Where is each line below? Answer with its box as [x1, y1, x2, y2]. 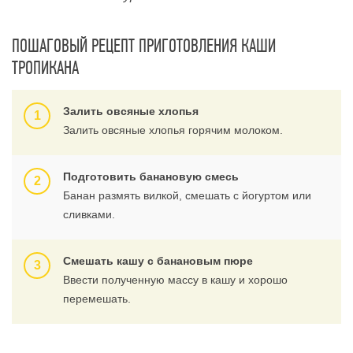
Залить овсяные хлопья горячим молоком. [63, 124, 283, 136]
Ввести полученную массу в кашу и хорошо [63, 273, 288, 286]
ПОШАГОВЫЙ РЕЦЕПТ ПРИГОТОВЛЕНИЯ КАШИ [12, 35, 276, 57]
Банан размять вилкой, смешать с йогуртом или [63, 189, 311, 202]
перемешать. [63, 292, 131, 305]
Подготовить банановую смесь [63, 170, 239, 183]
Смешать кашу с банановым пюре [63, 255, 253, 267]
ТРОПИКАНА [12, 57, 79, 79]
